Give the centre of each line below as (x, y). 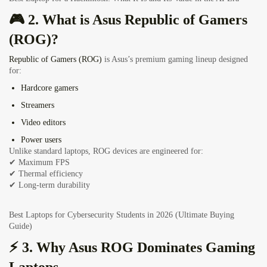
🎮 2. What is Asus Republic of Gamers (128, 20)
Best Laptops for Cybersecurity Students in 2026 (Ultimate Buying (122, 215)
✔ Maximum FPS (39, 163)
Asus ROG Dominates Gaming (162, 248)
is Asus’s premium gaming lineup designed (175, 60)
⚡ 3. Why (39, 248)
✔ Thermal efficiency (46, 174)
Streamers (38, 105)
